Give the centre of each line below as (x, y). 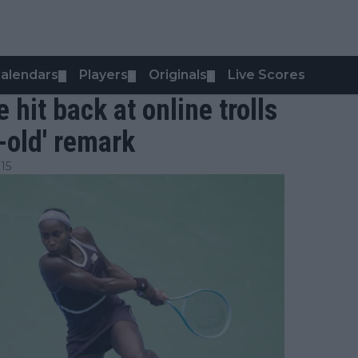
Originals (178, 75)
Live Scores (267, 75)
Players (103, 75)
